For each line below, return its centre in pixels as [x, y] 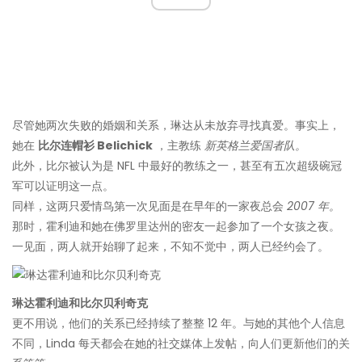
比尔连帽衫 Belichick [95, 146]
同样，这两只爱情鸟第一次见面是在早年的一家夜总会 [149, 206]
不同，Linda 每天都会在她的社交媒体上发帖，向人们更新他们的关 [181, 344]
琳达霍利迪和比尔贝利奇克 [80, 303]
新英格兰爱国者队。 [255, 146]
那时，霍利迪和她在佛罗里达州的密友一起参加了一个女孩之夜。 [176, 227]
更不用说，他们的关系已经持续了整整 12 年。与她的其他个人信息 [179, 324]
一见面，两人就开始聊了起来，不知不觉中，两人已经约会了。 [170, 247]
